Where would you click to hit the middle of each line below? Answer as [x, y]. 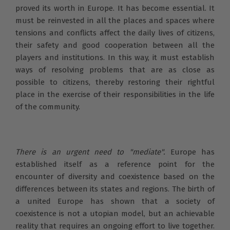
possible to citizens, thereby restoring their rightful [115, 82]
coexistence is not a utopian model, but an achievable [115, 213]
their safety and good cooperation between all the [115, 45]
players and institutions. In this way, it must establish [115, 57]
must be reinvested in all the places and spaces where [115, 20]
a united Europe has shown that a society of [115, 201]
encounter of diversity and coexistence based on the [115, 176]
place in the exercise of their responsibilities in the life [115, 94]
